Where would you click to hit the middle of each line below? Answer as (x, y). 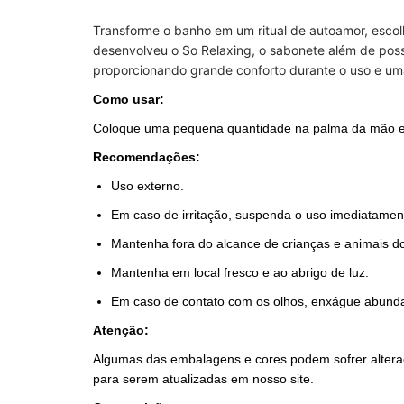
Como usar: (129, 99)
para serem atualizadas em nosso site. (203, 378)
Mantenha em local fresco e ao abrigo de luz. (240, 272)
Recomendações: (147, 156)
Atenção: (121, 330)
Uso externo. (147, 185)
